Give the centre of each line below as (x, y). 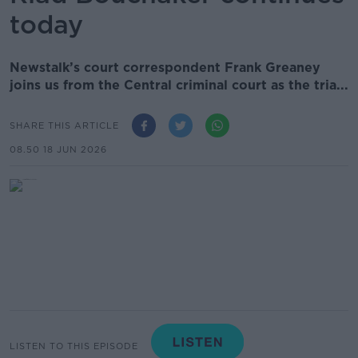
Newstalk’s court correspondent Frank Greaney (165, 68)
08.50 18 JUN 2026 (58, 149)
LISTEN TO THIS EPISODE (74, 346)
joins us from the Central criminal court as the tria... (179, 85)
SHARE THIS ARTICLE (64, 125)
